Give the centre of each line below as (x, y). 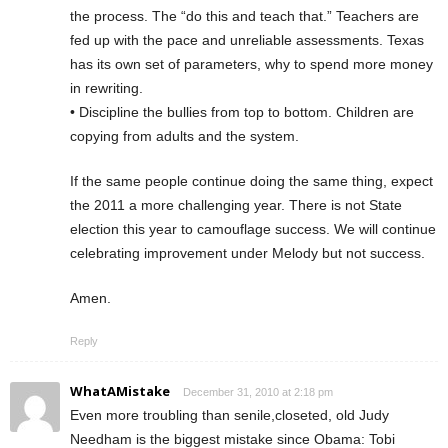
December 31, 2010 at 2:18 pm (258, 391)
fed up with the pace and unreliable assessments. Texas (247, 39)
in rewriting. (106, 87)
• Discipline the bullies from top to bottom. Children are (242, 111)
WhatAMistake (120, 390)
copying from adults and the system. (184, 135)
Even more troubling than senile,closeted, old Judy (229, 414)
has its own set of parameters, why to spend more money (251, 63)
